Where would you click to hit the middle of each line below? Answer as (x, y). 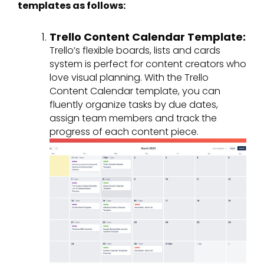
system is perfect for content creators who (148, 64)
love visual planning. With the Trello (129, 78)
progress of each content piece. (124, 132)
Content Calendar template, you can (135, 91)
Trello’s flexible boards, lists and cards (135, 51)
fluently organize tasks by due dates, (134, 105)
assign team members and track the (133, 118)
